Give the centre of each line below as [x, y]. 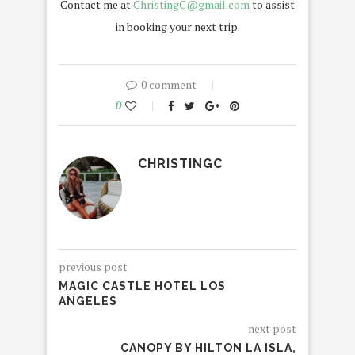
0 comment [169, 84]
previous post [93, 266]
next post [272, 328]
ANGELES [88, 301]
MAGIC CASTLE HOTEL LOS [142, 286]
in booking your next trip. [177, 26]
